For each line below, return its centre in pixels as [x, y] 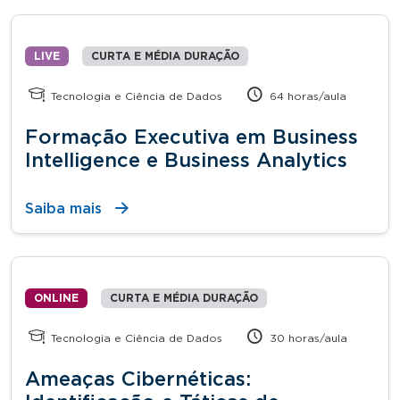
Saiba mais [63, 208]
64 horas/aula [307, 96]
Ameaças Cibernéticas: [138, 379]
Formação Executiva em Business [192, 137]
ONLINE [56, 298]
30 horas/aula [307, 338]
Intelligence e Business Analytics [186, 160]
